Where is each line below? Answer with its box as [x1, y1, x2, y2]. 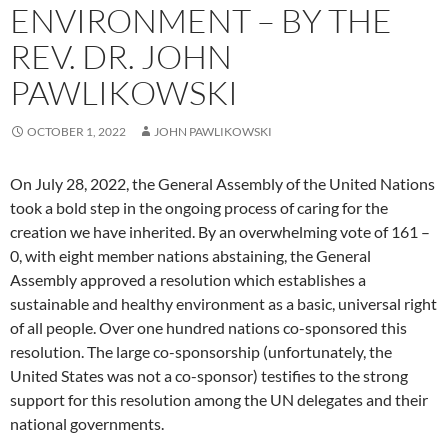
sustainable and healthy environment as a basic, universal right [10, 294, 437, 314]
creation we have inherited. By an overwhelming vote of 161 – [10, 222, 430, 242]
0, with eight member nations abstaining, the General [10, 246, 371, 266]
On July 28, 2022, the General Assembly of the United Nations [10, 174, 435, 194]
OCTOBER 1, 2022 [27, 124, 126, 140]
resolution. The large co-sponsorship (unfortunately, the [10, 342, 392, 362]
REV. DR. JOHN [10, 36, 232, 78]
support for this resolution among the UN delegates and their [10, 390, 428, 410]
